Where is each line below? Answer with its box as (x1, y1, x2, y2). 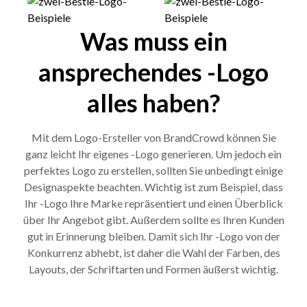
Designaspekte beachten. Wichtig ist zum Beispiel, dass (24, 180, 283, 193)
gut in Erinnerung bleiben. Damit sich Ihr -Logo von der (27, 229, 280, 243)
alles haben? (87, 87, 220, 118)
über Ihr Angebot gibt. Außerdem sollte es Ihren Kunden (23, 212, 284, 226)
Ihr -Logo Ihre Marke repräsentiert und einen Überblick (24, 196, 283, 210)
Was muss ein (79, 25, 228, 56)
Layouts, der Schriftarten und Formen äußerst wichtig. (29, 262, 278, 275)
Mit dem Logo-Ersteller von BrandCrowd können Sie (31, 130, 276, 144)
